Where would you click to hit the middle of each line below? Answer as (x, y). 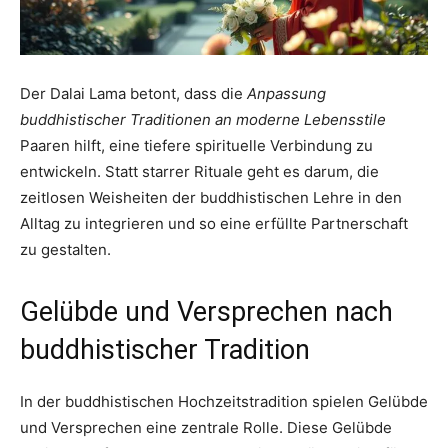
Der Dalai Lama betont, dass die (133, 93)
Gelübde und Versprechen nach (206, 311)
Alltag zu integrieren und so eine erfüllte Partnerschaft (214, 223)
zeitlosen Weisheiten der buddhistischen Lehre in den (211, 197)
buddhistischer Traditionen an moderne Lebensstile (203, 119)
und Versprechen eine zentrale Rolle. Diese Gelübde (206, 427)
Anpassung (286, 93)
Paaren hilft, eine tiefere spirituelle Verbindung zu (196, 145)
